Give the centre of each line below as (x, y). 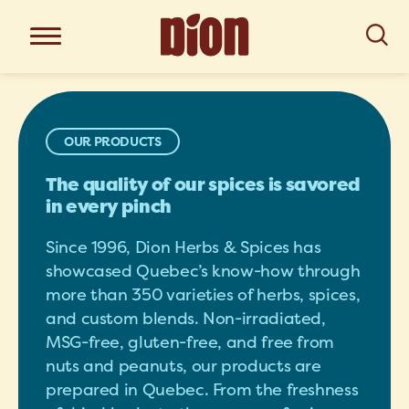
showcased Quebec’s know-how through (203, 271)
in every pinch (109, 206)
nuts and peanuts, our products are (184, 366)
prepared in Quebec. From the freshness (202, 389)
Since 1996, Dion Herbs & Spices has (184, 247)
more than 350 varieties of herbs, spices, (203, 294)
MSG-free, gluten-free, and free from (190, 342)
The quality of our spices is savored (204, 184)
